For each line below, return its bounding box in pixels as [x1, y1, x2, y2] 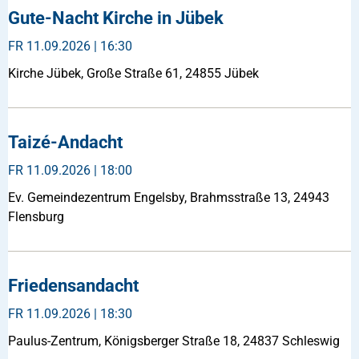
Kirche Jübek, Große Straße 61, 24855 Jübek [8, 65, 259, 81]
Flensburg [8, 208, 64, 224]
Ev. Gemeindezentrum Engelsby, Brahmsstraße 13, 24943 [8, 189, 329, 205]
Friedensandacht [8, 275, 139, 296]
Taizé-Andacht [8, 131, 123, 152]
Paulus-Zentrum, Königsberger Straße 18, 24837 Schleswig [8, 333, 340, 349]
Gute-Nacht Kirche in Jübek [8, 7, 224, 28]
